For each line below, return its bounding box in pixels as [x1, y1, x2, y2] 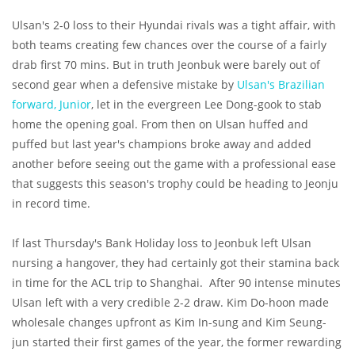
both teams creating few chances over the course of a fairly [12, 37, 326, 53]
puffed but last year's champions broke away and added [12, 136, 311, 152]
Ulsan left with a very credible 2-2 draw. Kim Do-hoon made [12, 295, 329, 311]
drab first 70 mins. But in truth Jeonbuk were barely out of [12, 57, 320, 73]
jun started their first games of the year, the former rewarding [12, 334, 342, 350]
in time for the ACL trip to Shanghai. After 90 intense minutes [12, 275, 341, 291]
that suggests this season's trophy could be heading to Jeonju [12, 176, 338, 192]
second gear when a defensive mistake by [12, 77, 237, 93]
